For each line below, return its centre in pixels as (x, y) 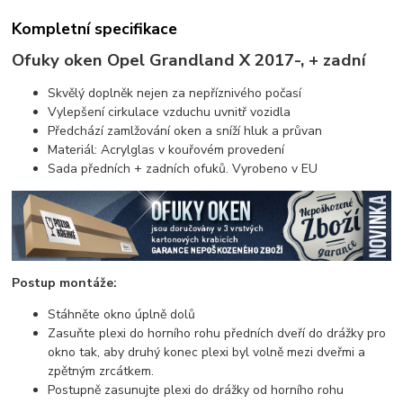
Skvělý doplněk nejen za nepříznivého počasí (175, 94)
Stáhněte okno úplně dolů (122, 315)
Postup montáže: (65, 283)
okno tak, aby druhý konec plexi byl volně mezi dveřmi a (207, 353)
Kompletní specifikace (95, 29)
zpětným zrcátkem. (101, 372)
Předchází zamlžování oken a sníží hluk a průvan (185, 131)
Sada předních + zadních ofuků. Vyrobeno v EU (183, 169)
